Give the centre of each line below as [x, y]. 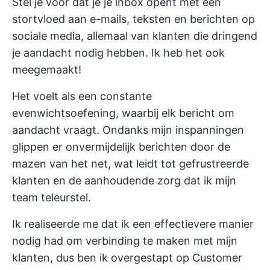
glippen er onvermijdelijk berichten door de [121, 147]
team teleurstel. [52, 197]
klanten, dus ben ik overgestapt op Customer [127, 258]
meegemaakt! [47, 70]
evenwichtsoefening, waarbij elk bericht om [123, 113]
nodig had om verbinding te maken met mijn [125, 241]
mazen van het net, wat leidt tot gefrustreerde [130, 164]
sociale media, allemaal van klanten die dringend [135, 36]
